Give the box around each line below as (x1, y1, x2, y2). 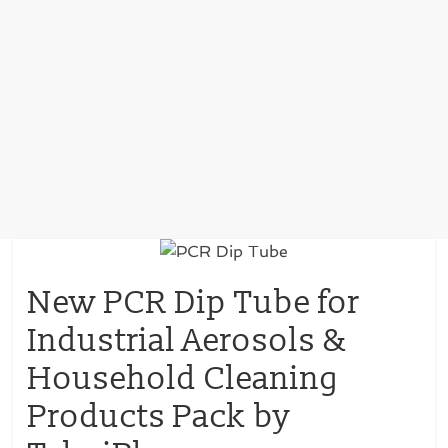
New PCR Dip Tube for (28, 283, 361, 323)
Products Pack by (28, 397, 292, 437)
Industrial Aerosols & (28, 321, 349, 361)
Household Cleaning (28, 359, 341, 399)
